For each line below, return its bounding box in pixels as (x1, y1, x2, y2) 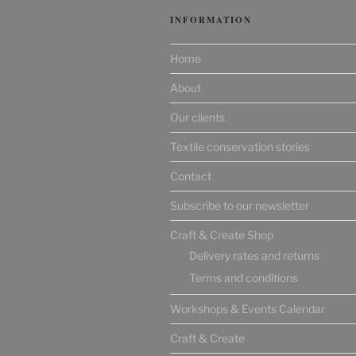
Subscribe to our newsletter (170, 199, 309, 213)
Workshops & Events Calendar (170, 302, 325, 316)
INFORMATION (170, 14, 252, 27)
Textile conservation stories (170, 140, 310, 154)
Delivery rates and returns (189, 248, 319, 262)
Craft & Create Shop (170, 228, 273, 242)
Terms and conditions (189, 270, 298, 284)
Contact (170, 169, 211, 184)
